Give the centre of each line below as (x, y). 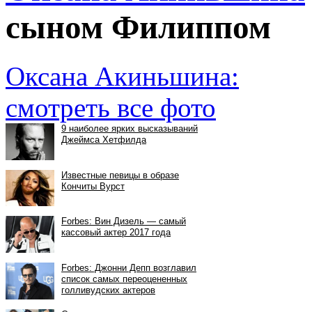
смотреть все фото (111, 108)
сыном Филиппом (138, 27)
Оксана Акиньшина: (122, 77)
